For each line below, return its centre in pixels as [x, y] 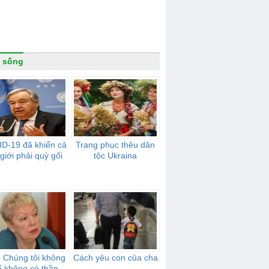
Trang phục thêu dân [115, 145]
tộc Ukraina [115, 156]
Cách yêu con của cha [115, 258]
